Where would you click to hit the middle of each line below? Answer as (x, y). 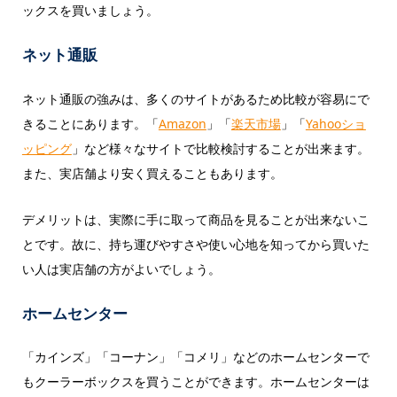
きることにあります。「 (90, 123)
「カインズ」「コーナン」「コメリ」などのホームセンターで (195, 357)
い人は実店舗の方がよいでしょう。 (121, 269)
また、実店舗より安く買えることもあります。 (152, 173)
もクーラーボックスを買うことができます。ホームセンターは (195, 382)
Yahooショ (335, 123)
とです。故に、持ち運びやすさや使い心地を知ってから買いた (195, 244)
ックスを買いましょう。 (90, 11)
